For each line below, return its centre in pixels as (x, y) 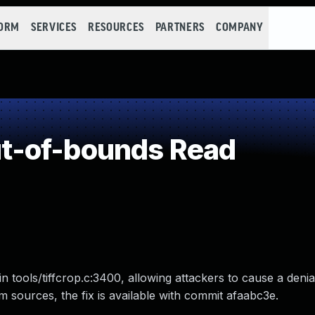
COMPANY (239, 28)
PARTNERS (180, 28)
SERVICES (54, 28)
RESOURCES (116, 28)
